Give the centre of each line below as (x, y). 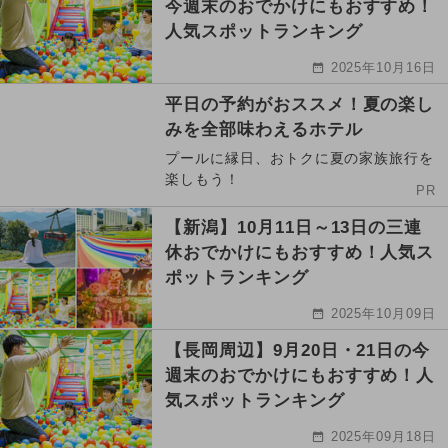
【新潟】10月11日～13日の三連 (294, 228)
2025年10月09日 (383, 314)
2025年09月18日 (383, 437)
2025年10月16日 (383, 68)
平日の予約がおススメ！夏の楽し (300, 105)
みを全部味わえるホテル (264, 130)
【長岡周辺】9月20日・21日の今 (298, 351)
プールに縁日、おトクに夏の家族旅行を (300, 158)
